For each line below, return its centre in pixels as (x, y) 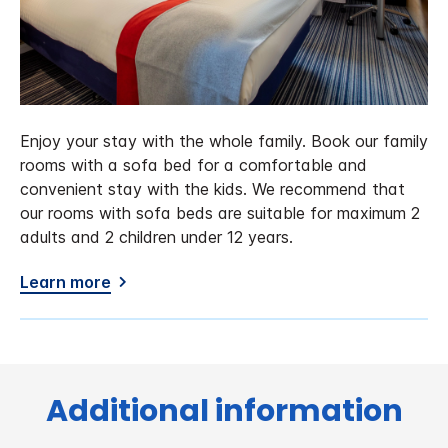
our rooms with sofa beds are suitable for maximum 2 (220, 212)
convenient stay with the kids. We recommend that (212, 188)
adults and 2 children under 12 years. (156, 236)
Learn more (65, 281)
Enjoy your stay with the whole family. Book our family (224, 140)
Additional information (224, 410)
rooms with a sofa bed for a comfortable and (193, 164)
